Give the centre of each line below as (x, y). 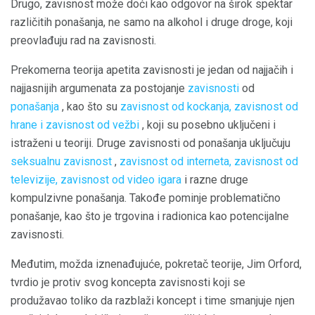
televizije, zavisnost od (67, 180)
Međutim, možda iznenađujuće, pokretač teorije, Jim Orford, (156, 264)
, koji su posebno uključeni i (207, 125)
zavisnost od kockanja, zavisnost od (209, 107)
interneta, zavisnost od (242, 161)
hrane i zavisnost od (60, 125)
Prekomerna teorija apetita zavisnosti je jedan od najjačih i (152, 70)
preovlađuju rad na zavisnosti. (83, 40)
